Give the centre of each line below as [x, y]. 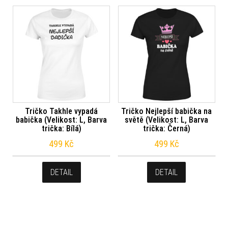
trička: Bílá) [61, 128]
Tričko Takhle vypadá [62, 111]
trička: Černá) [166, 128]
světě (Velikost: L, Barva [167, 120]
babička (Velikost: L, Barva [62, 120]
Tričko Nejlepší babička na [167, 111]
